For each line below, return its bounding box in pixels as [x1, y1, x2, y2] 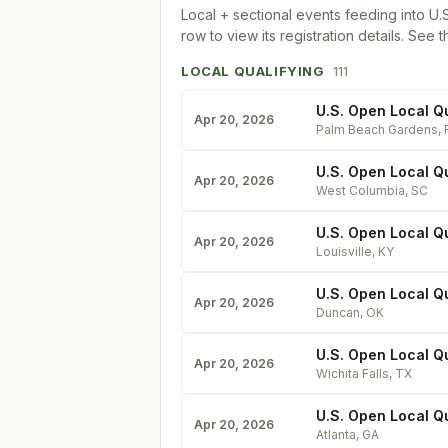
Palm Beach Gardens [316, 122, 438, 137]
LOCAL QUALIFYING [181, 63, 325, 79]
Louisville [316, 244, 372, 259]
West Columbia [316, 183, 405, 198]
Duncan [316, 305, 360, 320]
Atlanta [316, 427, 356, 442]
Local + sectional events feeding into [181, 6, 429, 23]
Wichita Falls [316, 366, 389, 381]
